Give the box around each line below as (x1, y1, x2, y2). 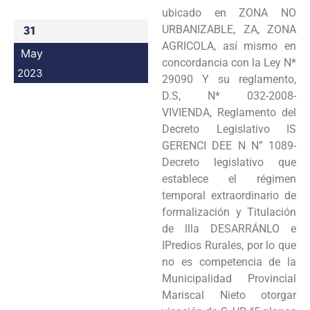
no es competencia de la (162, 255, 296, 268)
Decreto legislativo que (162, 155, 296, 169)
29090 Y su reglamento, (162, 72, 296, 86)
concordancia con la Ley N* (162, 55, 296, 69)
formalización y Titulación (162, 205, 296, 219)
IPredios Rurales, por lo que (162, 238, 296, 252)
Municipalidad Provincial (162, 271, 296, 285)
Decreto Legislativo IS (162, 122, 296, 136)
